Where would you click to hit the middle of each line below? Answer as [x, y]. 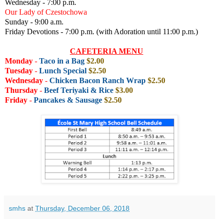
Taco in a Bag [62, 61]
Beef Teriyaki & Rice [80, 90]
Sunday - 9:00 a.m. [34, 22]
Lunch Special [63, 71]
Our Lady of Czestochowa [46, 12]
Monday [20, 61]
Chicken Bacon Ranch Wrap [99, 81]
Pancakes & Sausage [69, 100]
